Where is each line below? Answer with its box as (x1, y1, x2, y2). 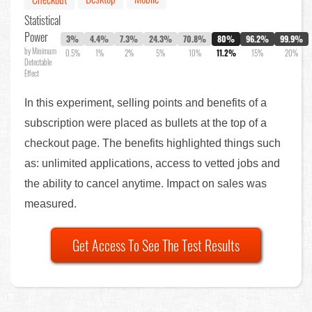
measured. (24, 197, 77, 210)
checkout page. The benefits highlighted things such (24, 136, 281, 149)
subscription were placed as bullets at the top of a (24, 116, 267, 129)
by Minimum (24, 45, 56, 56)
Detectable (24, 56, 52, 68)
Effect (24, 67, 39, 79)
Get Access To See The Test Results (72, 234, 240, 256)
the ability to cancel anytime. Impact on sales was (24, 177, 267, 189)
